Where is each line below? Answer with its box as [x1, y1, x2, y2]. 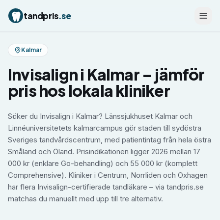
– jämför [139, 64, 205, 84]
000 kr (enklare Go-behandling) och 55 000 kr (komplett [8, 159, 197, 168]
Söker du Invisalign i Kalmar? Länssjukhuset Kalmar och [8, 111, 192, 121]
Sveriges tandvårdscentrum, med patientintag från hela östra [8, 135, 211, 144]
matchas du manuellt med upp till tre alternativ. [8, 194, 163, 203]
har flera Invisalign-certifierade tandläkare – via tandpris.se [8, 182, 204, 192]
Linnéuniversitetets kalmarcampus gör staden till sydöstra [8, 123, 201, 133]
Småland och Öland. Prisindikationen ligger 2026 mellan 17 [8, 147, 200, 156]
